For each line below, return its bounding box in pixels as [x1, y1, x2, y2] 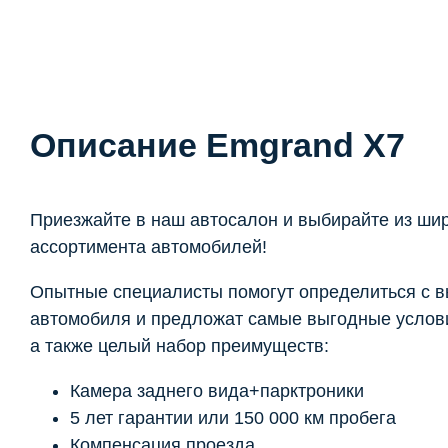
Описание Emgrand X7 [30, 125, 405, 164]
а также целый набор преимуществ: [30, 335, 329, 356]
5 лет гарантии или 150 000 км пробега [70, 407, 396, 428]
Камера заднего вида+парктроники [70, 380, 364, 401]
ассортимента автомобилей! [30, 236, 267, 257]
